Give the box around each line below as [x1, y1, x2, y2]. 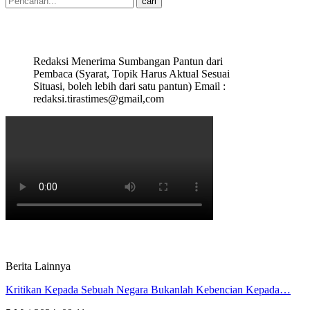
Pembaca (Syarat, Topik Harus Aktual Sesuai [33, 67, 230, 80]
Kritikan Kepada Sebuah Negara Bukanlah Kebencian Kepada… [6, 283, 291, 295]
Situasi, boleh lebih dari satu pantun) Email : [33, 80, 226, 92]
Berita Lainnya [6, 259, 71, 272]
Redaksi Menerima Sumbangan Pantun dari [33, 55, 223, 67]
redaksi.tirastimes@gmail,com [33, 92, 164, 104]
